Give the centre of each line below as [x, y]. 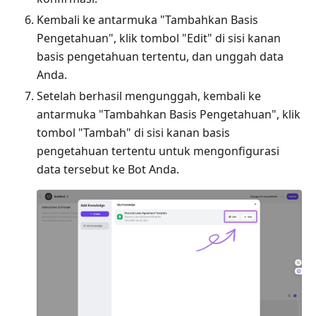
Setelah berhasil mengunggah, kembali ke [149, 96]
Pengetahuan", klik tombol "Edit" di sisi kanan [159, 38]
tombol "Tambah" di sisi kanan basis [133, 133]
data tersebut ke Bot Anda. [108, 169]
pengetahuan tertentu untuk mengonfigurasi [158, 151]
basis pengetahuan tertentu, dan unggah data [160, 56]
